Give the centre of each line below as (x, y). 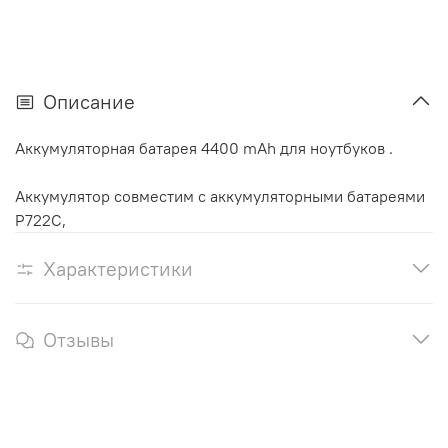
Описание (89, 101)
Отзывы (78, 339)
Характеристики (118, 268)
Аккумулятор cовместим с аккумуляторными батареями (220, 195)
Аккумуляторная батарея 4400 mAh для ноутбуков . (204, 147)
